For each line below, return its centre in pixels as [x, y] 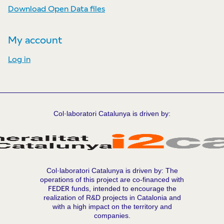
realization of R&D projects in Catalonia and [112, 197]
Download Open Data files [56, 8]
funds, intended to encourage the [123, 188]
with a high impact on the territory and [112, 206]
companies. [112, 215]
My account [35, 40]
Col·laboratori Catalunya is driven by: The [112, 170]
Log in [19, 59]
